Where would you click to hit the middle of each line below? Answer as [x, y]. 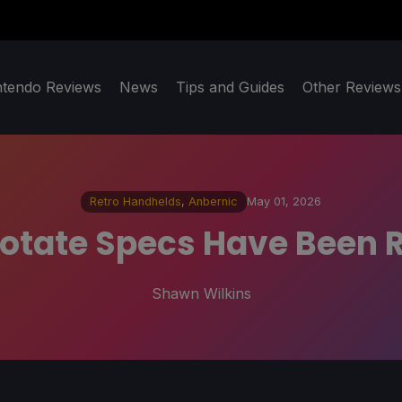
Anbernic [213, 202]
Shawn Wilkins [201, 293]
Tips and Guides [230, 87]
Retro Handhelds [135, 202]
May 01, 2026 [284, 202]
